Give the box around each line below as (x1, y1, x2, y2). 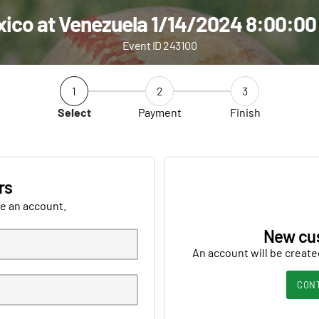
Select (57, 105, 91, 119)
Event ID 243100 (122, 38, 197, 52)
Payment (137, 105, 182, 119)
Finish (229, 105, 261, 119)
